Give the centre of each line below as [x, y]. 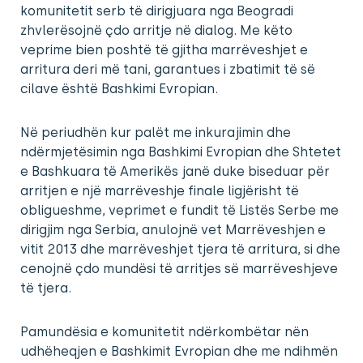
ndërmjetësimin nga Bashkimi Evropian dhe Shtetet [181, 152]
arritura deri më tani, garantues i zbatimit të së [168, 70]
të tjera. [46, 288]
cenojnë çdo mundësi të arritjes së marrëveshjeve [179, 269]
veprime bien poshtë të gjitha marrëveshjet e [164, 50]
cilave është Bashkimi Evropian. [119, 89]
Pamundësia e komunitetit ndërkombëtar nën [164, 332]
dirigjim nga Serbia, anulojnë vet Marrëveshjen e [173, 230]
